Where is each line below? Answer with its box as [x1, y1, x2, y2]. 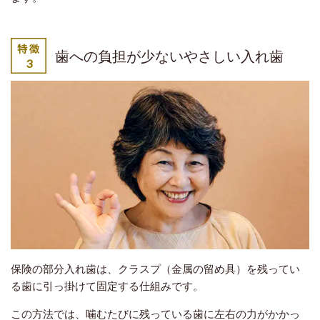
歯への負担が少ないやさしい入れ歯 [55, 47, 284, 65]
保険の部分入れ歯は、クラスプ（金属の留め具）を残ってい [11, 261, 300, 275]
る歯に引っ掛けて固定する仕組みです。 [11, 279, 204, 292]
